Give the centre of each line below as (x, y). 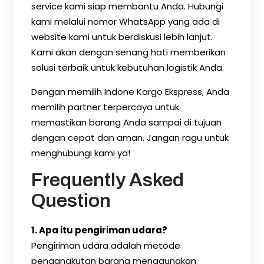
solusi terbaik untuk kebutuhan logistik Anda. (128, 67)
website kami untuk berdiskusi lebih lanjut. (122, 37)
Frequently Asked (108, 180)
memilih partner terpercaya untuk (105, 107)
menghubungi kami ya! (81, 153)
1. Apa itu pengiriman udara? (99, 230)
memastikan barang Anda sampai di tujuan (126, 122)
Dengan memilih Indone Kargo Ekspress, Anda (130, 92)
